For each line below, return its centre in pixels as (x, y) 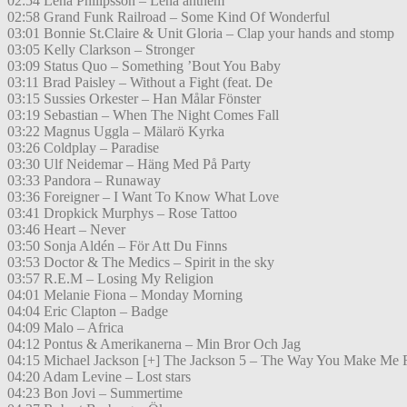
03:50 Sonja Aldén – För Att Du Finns (117, 246)
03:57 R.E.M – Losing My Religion (110, 279)
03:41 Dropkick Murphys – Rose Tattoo (122, 213)
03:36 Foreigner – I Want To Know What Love (143, 197)
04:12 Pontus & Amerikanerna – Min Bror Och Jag (154, 344)
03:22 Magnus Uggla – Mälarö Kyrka (116, 132)
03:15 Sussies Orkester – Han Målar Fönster (134, 99)
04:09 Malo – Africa (65, 328)
